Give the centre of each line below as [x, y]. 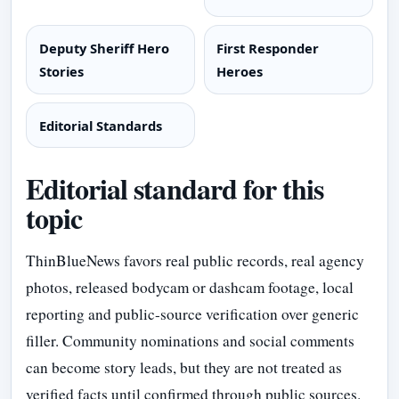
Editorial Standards [100, 125]
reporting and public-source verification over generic [192, 314]
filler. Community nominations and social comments [190, 341]
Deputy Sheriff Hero [104, 48]
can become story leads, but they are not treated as [184, 368]
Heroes [240, 71]
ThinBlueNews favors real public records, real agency [195, 261]
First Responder [268, 48]
